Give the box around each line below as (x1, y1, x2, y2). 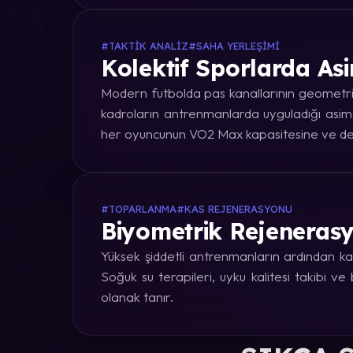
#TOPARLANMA (101, 203, 176, 215)
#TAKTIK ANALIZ (101, 39, 188, 52)
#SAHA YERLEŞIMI (188, 39, 280, 52)
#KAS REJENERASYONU (176, 203, 292, 215)
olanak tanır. (101, 288, 173, 305)
